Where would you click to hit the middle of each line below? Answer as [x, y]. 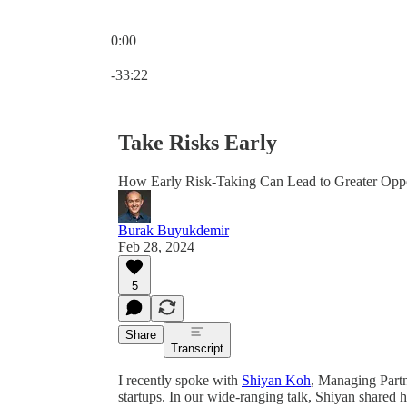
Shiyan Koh [276, 380]
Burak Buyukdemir [174, 230]
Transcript [197, 348]
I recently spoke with [180, 380]
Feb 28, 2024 [156, 246]
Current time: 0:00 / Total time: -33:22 [218, 56]
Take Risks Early [198, 142]
